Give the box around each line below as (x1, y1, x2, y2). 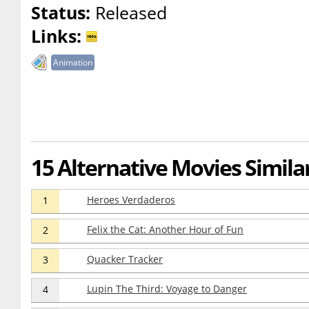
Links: (31, 24, 81, 48)
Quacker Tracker (87, 252, 163, 266)
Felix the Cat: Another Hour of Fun (87, 223, 243, 236)
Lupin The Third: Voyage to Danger (87, 282, 247, 295)
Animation (53, 57, 92, 68)
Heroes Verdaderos (87, 193, 175, 206)
